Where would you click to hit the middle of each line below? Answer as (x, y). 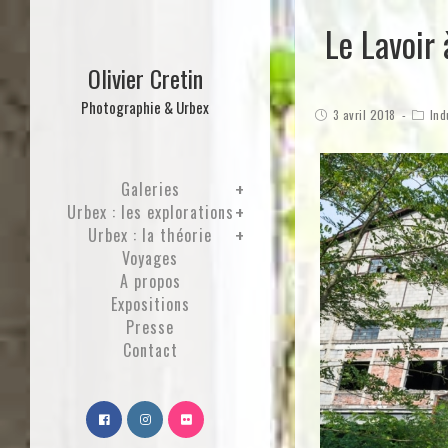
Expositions (150, 304)
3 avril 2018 (364, 114)
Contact (150, 350)
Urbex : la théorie (150, 235)
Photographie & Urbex (145, 107)
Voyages (150, 258)
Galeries (150, 189)
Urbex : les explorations (150, 212)
